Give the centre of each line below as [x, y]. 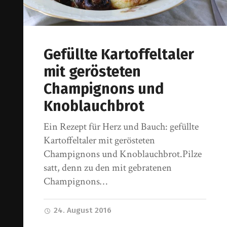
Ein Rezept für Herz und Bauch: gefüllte [121, 126]
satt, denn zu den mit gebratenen [108, 167]
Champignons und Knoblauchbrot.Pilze [123, 154]
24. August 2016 [82, 210]
